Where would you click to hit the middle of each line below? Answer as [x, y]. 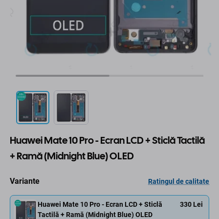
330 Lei [191, 205]
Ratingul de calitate [179, 181]
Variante [25, 181]
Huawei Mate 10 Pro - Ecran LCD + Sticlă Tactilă [107, 141]
